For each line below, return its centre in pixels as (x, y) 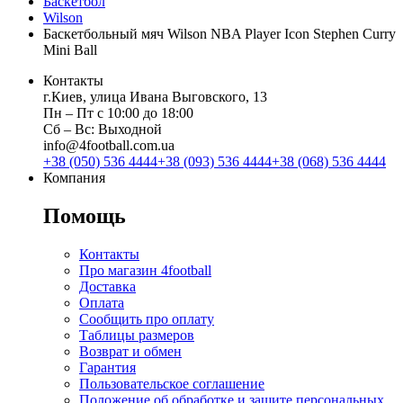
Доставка (107, 287)
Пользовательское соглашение (172, 384)
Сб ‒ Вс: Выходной (103, 130)
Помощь (85, 216)
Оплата (102, 303)
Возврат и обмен (130, 352)
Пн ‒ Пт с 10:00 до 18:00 (118, 113)
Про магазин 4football (145, 271)
